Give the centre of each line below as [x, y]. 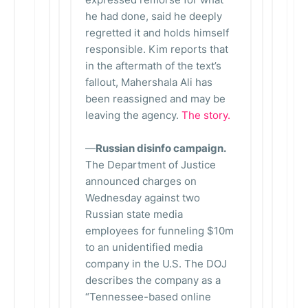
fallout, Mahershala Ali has [149, 82]
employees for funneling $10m [159, 231]
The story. [206, 115]
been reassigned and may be [155, 99]
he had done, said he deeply [154, 16]
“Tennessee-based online [148, 297]
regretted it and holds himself [157, 33]
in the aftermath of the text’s [153, 66]
